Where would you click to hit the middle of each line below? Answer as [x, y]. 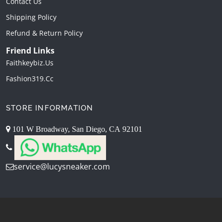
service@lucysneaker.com [62, 167]
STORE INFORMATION [50, 108]
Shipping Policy [31, 17]
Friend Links [30, 51]
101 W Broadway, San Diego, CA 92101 [76, 129]
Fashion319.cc [30, 79]
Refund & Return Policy [44, 33]
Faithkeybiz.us [30, 63]
